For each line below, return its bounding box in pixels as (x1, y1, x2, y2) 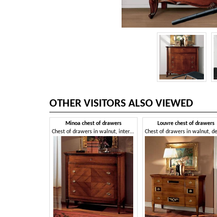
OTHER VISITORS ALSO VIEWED (49, 98, 193, 110)
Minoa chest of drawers (65, 121, 122, 127)
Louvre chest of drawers (157, 121, 215, 127)
